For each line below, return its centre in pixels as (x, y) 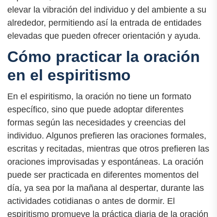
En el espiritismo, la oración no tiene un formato (99, 96)
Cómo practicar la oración (104, 57)
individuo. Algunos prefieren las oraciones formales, (107, 135)
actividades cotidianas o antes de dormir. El (91, 201)
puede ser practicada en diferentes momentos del (103, 175)
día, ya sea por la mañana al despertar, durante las (106, 188)
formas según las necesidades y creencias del (96, 122)
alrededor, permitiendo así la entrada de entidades (104, 23)
